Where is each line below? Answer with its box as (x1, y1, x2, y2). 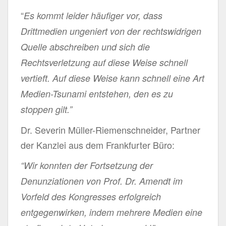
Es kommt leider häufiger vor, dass (24, 9, 162, 22)
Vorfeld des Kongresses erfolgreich (21, 190, 161, 203)
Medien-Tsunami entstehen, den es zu (21, 87, 173, 100)
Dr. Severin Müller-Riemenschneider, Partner (21, 123, 200, 136)
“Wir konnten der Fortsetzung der (21, 158, 153, 172)
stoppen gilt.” (21, 102, 72, 116)
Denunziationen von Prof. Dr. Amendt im (21, 174, 183, 187)
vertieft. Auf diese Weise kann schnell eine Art (21, 71, 204, 84)
